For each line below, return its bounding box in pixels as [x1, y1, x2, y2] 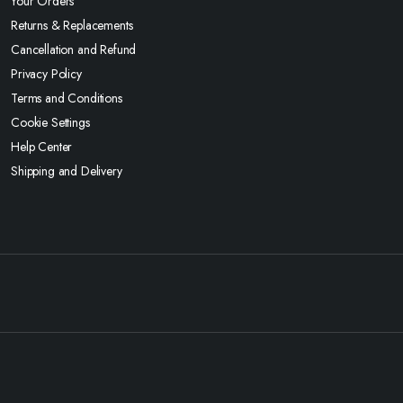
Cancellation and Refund [11, 40, 137, 58]
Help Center [11, 138, 73, 156]
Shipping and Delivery [11, 162, 122, 180]
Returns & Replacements [11, 16, 133, 34]
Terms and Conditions [11, 89, 122, 107]
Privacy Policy [11, 65, 82, 83]
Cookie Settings [11, 113, 90, 131]
